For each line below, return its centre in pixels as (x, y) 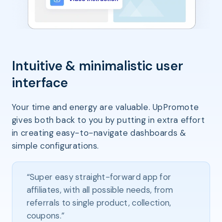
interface (40, 83)
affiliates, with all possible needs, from (100, 190)
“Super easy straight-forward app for (99, 177)
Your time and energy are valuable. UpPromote (105, 107)
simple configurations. (55, 146)
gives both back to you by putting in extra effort (108, 120)
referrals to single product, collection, (99, 203)
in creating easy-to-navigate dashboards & (99, 133)
